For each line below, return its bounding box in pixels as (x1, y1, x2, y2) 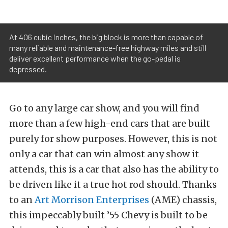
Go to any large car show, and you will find (9, 102, 199, 115)
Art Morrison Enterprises (35, 194, 149, 206)
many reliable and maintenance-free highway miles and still (9, 43, 206, 53)
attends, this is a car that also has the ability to (9, 163, 219, 176)
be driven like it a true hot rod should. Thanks (9, 179, 217, 191)
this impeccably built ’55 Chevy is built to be (9, 209, 208, 221)
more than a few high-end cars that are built (9, 118, 210, 130)
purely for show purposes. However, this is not (9, 133, 217, 145)
